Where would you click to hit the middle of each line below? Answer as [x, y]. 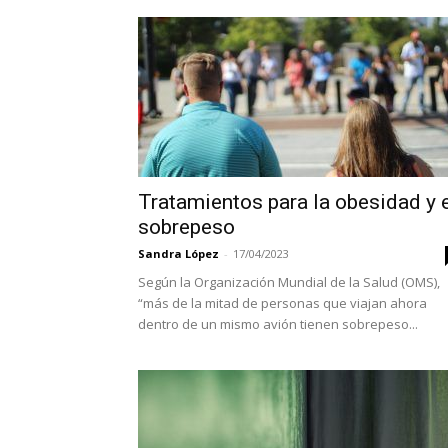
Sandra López [178, 254]
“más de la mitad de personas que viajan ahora [282, 303]
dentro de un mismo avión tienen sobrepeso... [278, 324]
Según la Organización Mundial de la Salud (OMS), [289, 282]
